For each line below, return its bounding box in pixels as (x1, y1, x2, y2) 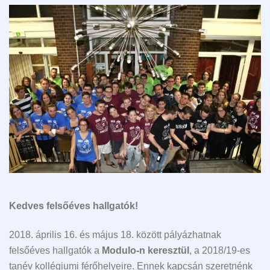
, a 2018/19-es (189, 245, 250, 256)
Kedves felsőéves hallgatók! (9, 200, 138, 211)
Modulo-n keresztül (102, 245, 189, 256)
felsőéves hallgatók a (9, 245, 102, 256)
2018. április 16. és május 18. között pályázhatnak (9, 229, 221, 240)
